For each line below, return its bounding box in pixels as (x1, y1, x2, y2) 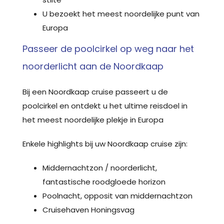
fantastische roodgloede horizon (42, 176, 165, 187)
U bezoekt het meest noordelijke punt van (42, 8, 199, 19)
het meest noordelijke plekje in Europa (22, 114, 163, 125)
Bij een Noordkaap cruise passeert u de (22, 86, 168, 97)
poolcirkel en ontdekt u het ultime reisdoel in (22, 100, 187, 111)
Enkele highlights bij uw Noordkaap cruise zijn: (22, 138, 187, 149)
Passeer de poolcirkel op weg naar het (22, 42, 194, 55)
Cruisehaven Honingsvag (42, 204, 134, 215)
